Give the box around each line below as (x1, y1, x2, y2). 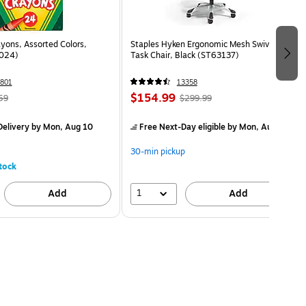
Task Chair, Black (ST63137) (130, 48, 239, 61)
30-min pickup (130, 145, 185, 158)
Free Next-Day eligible (139, 120, 225, 133)
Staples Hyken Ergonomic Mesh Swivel (130, 38, 276, 51)
